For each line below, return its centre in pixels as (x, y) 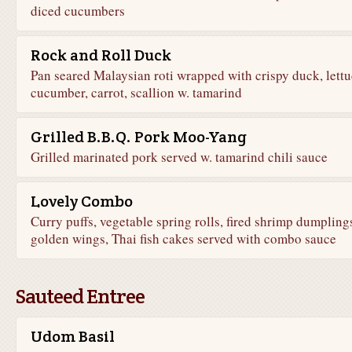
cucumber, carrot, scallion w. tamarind (136, 92)
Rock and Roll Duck (101, 55)
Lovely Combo (81, 201)
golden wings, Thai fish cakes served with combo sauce (183, 238)
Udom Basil (72, 336)
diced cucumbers (77, 11)
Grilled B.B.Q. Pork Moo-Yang (138, 137)
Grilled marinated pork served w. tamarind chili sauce (179, 157)
